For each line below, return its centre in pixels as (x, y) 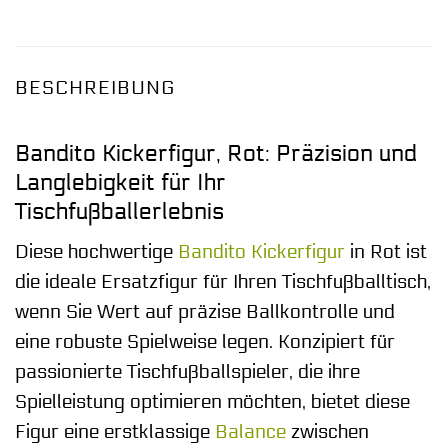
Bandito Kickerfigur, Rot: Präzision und (216, 153)
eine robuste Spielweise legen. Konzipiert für (205, 342)
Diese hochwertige (96, 252)
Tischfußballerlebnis (119, 211)
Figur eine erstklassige (115, 432)
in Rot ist (386, 252)
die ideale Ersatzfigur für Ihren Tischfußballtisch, (223, 282)
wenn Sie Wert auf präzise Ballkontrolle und (205, 312)
